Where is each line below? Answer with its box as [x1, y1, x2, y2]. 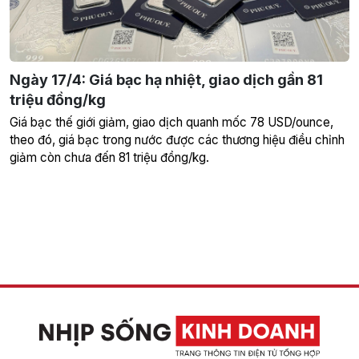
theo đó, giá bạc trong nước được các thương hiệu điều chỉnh [10, 131, 345, 147]
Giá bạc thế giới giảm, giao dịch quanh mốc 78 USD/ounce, [10, 114, 333, 130]
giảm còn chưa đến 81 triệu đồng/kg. [10, 149, 209, 165]
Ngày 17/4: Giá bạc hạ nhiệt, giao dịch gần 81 [10, 71, 323, 88]
